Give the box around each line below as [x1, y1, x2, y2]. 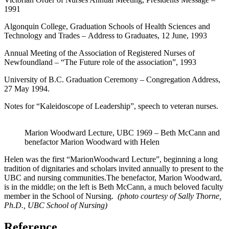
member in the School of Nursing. [4, 192, 118, 201]
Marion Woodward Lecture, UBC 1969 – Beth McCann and [25, 128, 220, 138]
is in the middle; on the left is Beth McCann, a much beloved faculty [4, 182, 223, 192]
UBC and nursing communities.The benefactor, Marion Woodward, [4, 173, 222, 182]
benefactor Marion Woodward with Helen [25, 138, 159, 147]
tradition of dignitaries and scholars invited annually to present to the [4, 164, 223, 173]
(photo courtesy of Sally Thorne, [118, 192, 221, 201]
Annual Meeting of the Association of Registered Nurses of [4, 49, 195, 58]
